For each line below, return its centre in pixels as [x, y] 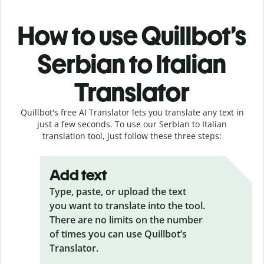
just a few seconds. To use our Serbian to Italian [132, 124]
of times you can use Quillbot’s [118, 234]
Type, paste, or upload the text [118, 191]
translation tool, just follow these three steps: [132, 136]
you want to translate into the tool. [127, 205]
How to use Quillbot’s [132, 35]
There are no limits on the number [126, 220]
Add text [78, 175]
